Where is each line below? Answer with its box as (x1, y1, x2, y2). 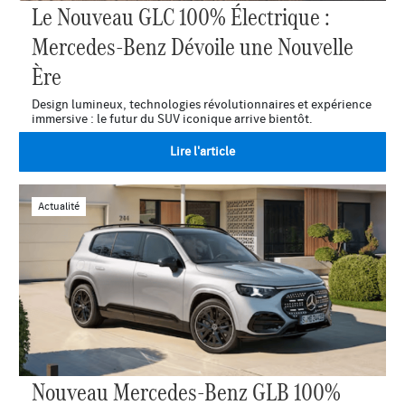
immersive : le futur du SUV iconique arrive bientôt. (32, 109, 312, 127)
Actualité (38, 199, 80, 212)
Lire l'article (170, 143, 235, 159)
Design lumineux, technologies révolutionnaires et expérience (32, 95, 372, 112)
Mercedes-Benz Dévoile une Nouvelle (32, 29, 353, 61)
